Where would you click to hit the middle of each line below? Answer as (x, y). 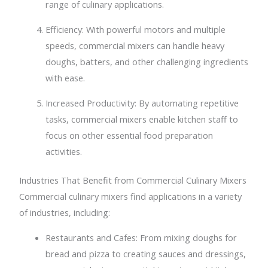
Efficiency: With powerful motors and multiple (136, 29)
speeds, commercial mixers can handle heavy (135, 45)
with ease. (66, 77)
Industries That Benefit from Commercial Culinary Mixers (133, 180)
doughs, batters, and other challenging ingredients (147, 61)
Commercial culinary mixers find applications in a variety (131, 197)
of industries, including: (65, 213)
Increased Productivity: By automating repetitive (142, 103)
